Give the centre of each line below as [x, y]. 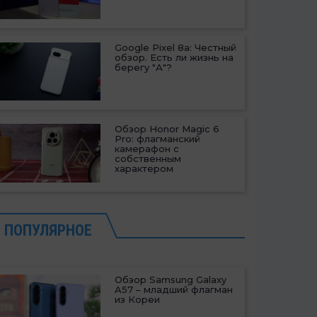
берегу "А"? [144, 68]
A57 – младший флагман [174, 289]
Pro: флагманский [158, 139]
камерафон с [147, 149]
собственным [148, 159]
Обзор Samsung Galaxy [171, 279]
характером [144, 169]
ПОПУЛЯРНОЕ [48, 230]
